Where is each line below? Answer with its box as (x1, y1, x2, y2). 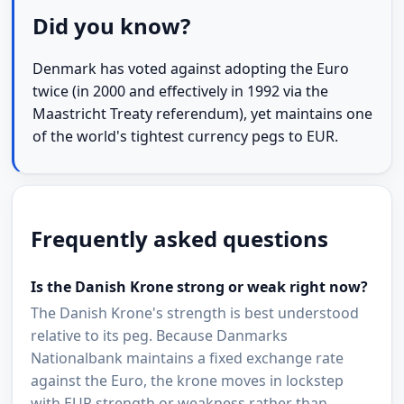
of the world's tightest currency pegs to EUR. (32, 126, 339, 147)
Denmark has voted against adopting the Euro (32, 59, 350, 79)
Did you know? (32, 11, 191, 41)
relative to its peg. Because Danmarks (31, 326, 289, 346)
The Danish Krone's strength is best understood (31, 303, 360, 324)
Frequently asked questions (31, 224, 329, 254)
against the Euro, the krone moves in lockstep (31, 371, 344, 391)
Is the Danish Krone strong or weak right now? (31, 277, 369, 298)
